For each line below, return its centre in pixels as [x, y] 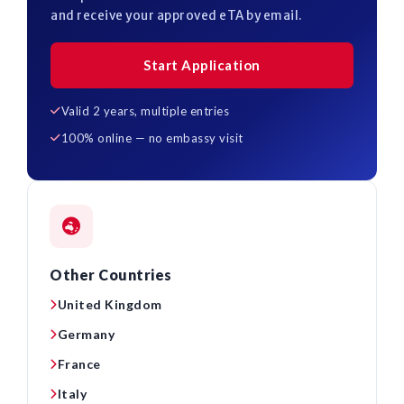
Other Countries [111, 275]
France [79, 364]
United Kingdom [110, 304]
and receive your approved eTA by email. [177, 16]
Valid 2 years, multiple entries [145, 111]
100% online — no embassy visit [152, 138]
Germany [86, 334]
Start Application [202, 65]
